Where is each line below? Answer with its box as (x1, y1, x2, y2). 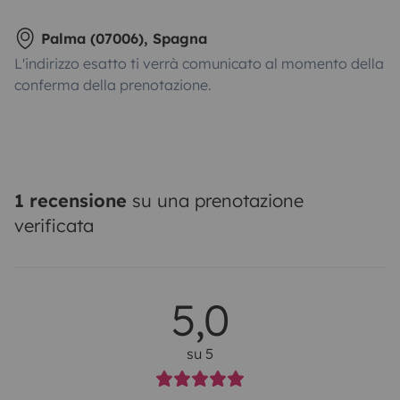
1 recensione (14, 188, 127, 212)
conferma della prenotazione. (14, 75, 212, 94)
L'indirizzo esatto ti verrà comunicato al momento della (14, 54, 384, 72)
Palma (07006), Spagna (41, 29, 207, 47)
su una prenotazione (127, 188, 304, 212)
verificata (14, 213, 94, 237)
